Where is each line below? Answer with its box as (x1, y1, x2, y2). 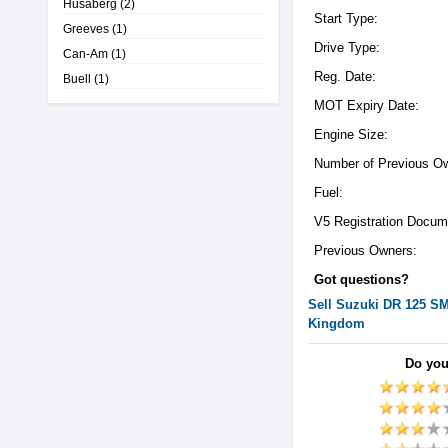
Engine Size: (314, 127, 388, 142)
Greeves (63, 22, 109, 35)
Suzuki (336, 297, 379, 312)
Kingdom (308, 316, 365, 331)
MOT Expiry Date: (314, 98, 419, 113)
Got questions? (314, 272, 409, 287)
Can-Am (63, 47, 108, 60)
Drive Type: (314, 40, 380, 55)
